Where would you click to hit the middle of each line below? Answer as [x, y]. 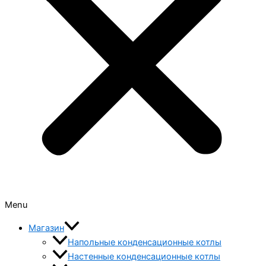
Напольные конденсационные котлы [145, 242]
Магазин [46, 228]
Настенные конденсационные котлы [144, 256]
